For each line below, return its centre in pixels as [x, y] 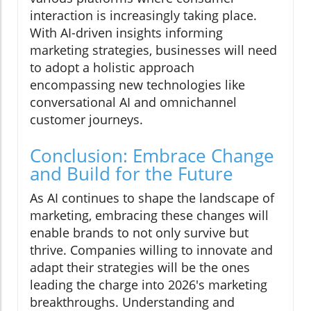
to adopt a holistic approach [112, 68]
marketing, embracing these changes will [149, 216]
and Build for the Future [132, 174]
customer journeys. [86, 120]
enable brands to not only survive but [139, 233]
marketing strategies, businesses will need [153, 50]
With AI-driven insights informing [126, 33]
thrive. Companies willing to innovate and [151, 250]
